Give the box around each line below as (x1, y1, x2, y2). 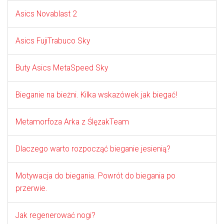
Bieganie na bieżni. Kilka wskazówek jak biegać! (15, 90, 177, 100)
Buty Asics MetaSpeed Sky (15, 63, 108, 73)
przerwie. (15, 184, 47, 193)
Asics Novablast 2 (15, 9, 77, 19)
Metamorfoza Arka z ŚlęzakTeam (15, 117, 129, 127)
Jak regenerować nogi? (15, 211, 95, 220)
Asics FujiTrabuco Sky (15, 36, 90, 46)
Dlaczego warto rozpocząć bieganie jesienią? (15, 144, 170, 154)
